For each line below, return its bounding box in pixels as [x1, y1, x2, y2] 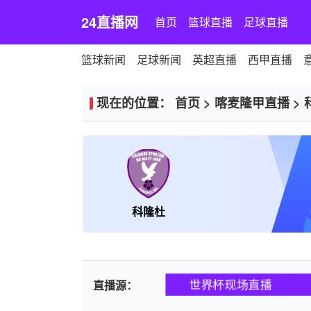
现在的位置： [96, 94, 175, 112]
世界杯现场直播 [187, 275, 274, 293]
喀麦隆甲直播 [215, 94, 289, 112]
